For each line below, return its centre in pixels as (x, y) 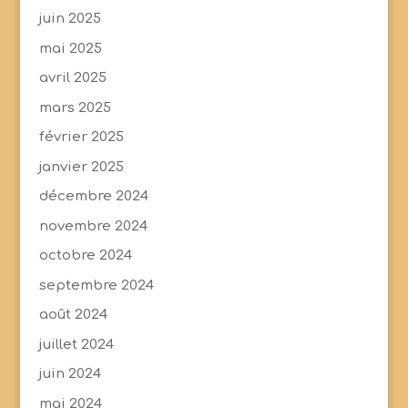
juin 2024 (70, 374)
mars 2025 (75, 107)
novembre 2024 (93, 226)
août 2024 (73, 315)
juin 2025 (70, 19)
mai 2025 (70, 48)
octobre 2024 (85, 255)
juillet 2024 (76, 344)
